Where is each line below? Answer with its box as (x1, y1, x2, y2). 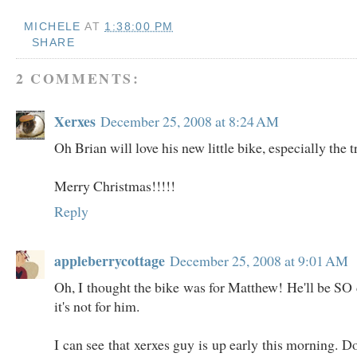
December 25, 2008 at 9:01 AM (170, 251, 348, 271)
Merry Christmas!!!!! (54, 176, 175, 196)
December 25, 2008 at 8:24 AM (100, 112, 279, 131)
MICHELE (24, 19, 81, 33)
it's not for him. (54, 296, 139, 316)
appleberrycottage (54, 250, 165, 272)
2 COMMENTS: (16, 68, 140, 89)
